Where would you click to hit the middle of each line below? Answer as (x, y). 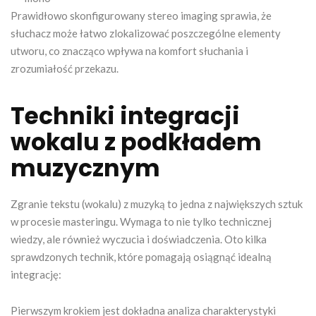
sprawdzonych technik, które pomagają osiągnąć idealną (141, 256)
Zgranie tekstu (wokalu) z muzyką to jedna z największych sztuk (157, 203)
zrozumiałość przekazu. (65, 68)
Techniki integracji (125, 116)
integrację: (36, 274)
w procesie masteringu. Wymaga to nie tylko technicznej (141, 221)
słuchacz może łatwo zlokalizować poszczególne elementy (146, 33)
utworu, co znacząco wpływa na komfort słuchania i (129, 50)
